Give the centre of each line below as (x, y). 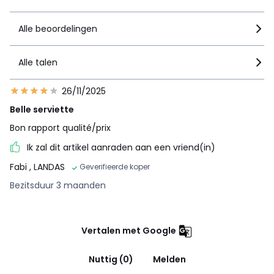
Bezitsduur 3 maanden (58, 185)
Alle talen (38, 62)
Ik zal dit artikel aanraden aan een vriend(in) (121, 147)
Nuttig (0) (111, 259)
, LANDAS (47, 167)
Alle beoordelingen (58, 28)
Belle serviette (42, 109)
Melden (169, 259)
